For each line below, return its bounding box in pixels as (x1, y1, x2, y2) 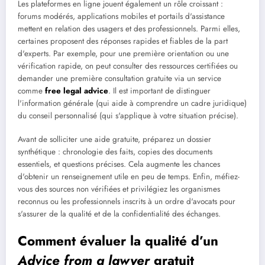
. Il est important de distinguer (108, 85, 211, 97)
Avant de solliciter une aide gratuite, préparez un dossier (18, 134, 211, 146)
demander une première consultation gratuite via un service (18, 73, 221, 85)
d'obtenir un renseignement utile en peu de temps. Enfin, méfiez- (18, 171, 240, 183)
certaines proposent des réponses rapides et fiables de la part (18, 35, 228, 47)
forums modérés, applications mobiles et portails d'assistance (18, 11, 225, 22)
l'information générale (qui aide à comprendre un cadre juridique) (18, 98, 247, 109)
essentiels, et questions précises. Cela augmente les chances (18, 159, 220, 170)
